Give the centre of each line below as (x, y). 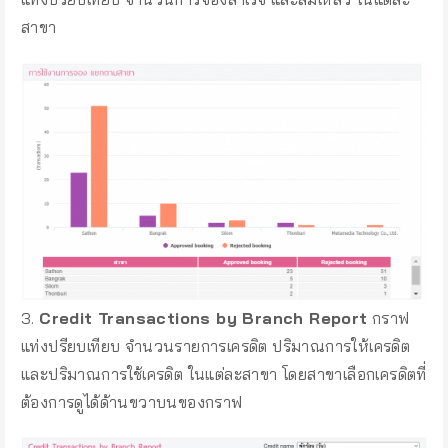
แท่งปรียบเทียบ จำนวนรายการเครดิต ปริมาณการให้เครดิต (216, 345)
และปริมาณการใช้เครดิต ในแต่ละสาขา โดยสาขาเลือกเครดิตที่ (224, 373)
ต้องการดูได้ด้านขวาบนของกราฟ (132, 401)
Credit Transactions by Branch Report (203, 317)
